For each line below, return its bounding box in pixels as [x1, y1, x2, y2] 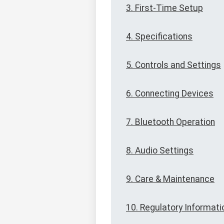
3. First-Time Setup [126, 3, 203, 13]
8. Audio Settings [126, 145, 193, 156]
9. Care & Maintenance [126, 174, 214, 184]
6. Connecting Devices [126, 88, 213, 99]
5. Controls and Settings [126, 60, 221, 70]
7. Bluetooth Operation [126, 117, 215, 127]
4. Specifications [126, 31, 192, 42]
